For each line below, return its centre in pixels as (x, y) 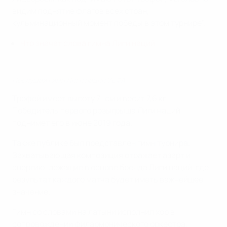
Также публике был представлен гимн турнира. (101, 143)
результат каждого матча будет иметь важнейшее (108, 179)
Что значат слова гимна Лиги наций (88, 43)
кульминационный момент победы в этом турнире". (109, 23)
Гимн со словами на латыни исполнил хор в (93, 212)
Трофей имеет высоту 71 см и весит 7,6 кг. (90, 98)
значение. (31, 191)
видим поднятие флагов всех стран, (81, 10)
